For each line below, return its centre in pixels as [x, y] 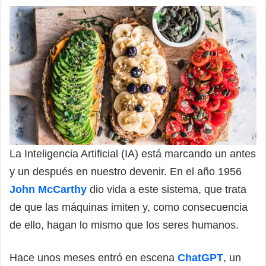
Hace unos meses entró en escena [94, 257]
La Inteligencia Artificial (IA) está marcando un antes [133, 153]
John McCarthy [48, 189]
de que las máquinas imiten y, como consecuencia [129, 207]
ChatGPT [200, 257]
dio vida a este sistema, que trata [167, 189]
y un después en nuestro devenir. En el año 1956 [126, 171]
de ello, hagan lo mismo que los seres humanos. [124, 225]
